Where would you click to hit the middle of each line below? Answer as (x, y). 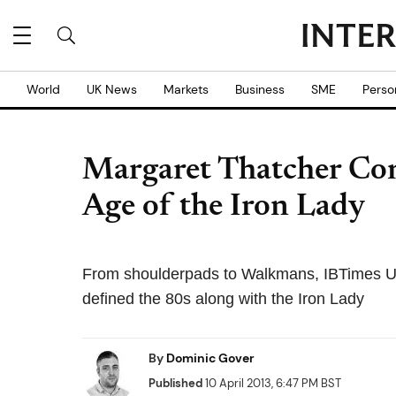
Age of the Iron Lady (224, 208)
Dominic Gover (210, 358)
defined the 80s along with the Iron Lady (223, 299)
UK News (112, 89)
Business (260, 89)
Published (175, 383)
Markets (186, 89)
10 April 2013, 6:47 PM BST (272, 383)
